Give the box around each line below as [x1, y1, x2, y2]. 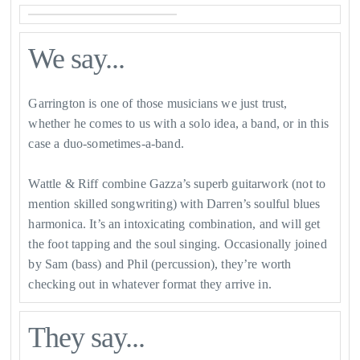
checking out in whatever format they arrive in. [28, 276, 272, 291]
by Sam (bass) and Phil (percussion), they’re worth [28, 256, 292, 271]
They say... [28, 321, 145, 354]
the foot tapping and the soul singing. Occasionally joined [28, 236, 327, 251]
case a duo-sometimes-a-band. [28, 136, 184, 150]
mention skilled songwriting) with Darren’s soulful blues [28, 196, 321, 211]
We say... [28, 42, 125, 75]
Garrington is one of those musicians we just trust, [28, 96, 288, 110]
